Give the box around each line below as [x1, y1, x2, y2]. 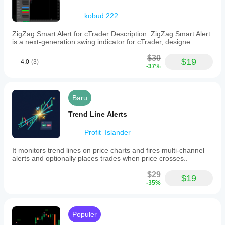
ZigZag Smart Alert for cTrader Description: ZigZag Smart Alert [12, 30, 210, 38]
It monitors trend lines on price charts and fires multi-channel [12, 146, 204, 154]
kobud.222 [84, 12, 118, 20]
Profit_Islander [84, 128, 131, 136]
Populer [72, 210, 97, 218]
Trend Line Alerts [68, 110, 127, 118]
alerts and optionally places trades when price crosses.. [12, 154, 188, 162]
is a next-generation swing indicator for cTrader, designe [12, 38, 190, 46]
